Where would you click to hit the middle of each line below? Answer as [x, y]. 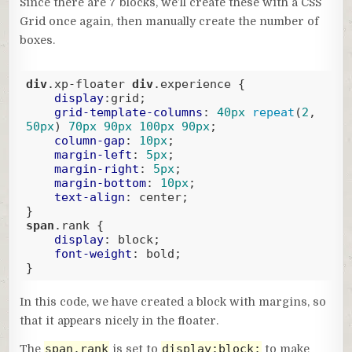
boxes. [38, 40]
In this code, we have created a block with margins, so [173, 302]
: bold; [156, 253]
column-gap [89, 140]
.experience [192, 84]
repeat [273, 112]
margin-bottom [100, 183]
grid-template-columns [128, 112]
